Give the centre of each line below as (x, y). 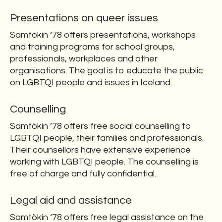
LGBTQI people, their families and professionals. (107, 138)
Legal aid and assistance (71, 200)
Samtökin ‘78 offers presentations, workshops (103, 35)
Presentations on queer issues (84, 18)
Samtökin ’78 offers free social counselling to (101, 126)
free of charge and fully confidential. (83, 174)
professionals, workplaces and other (84, 59)
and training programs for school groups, (92, 47)
